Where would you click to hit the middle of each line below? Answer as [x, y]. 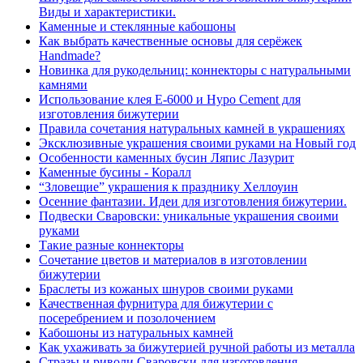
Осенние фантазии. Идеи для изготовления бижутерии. [193, 201]
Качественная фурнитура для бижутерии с [156, 303]
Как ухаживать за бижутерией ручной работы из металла [197, 347]
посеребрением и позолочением [127, 318]
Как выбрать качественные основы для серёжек [171, 41]
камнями [63, 85]
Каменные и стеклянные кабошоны [137, 26]
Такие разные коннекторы [111, 245]
